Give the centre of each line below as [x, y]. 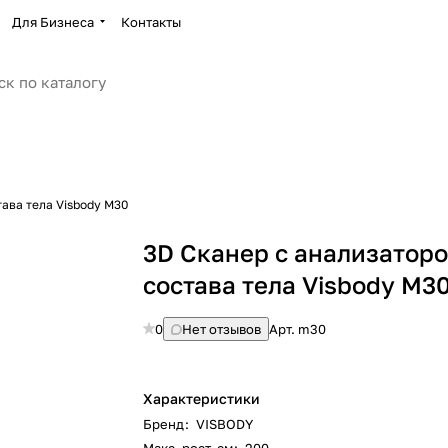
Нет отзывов [222, 329]
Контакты [151, 21]
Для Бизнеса [53, 21]
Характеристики [202, 398]
